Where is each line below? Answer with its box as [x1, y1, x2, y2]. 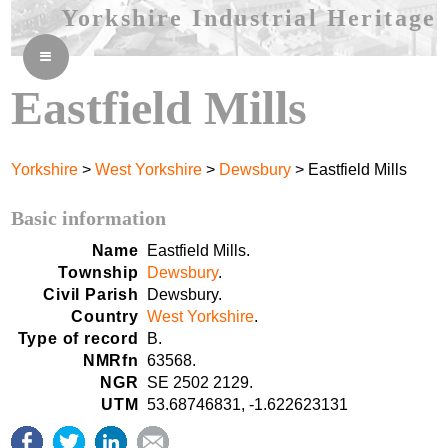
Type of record [17, 329, 139, 347]
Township [58, 263, 139, 281]
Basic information [11, 206, 167, 229]
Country [71, 307, 139, 325]
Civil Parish [43, 285, 139, 303]
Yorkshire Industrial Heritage [61, 4, 437, 31]
